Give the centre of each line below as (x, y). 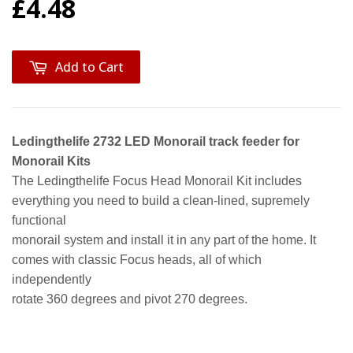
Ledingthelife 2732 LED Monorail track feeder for (156, 141)
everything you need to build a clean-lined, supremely (161, 200)
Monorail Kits (51, 161)
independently (52, 279)
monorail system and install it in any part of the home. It (164, 240)
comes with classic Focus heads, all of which (137, 259)
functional (39, 220)
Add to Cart (89, 67)
